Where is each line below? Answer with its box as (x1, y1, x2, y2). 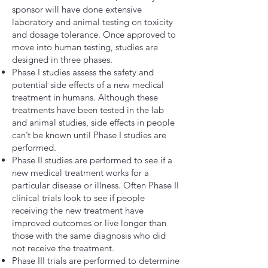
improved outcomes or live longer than (12, 217, 166, 229)
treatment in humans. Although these (12, 92, 158, 103)
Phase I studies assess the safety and (12, 66, 154, 78)
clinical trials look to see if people (12, 192, 145, 203)
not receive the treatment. (12, 242, 114, 254)
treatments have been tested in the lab (12, 104, 164, 115)
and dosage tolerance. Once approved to (12, 29, 176, 40)
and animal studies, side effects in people (12, 117, 175, 128)
